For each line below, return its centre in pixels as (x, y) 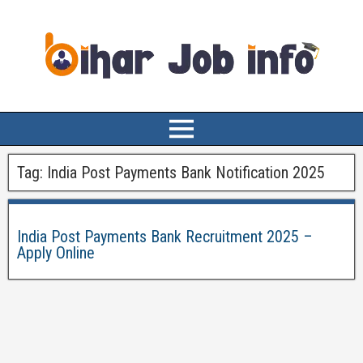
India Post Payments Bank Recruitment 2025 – (165, 237)
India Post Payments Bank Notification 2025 (186, 173)
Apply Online (56, 253)
